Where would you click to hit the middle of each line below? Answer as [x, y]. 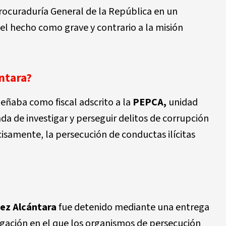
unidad [182, 102]
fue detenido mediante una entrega [133, 207]
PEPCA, [150, 102]
